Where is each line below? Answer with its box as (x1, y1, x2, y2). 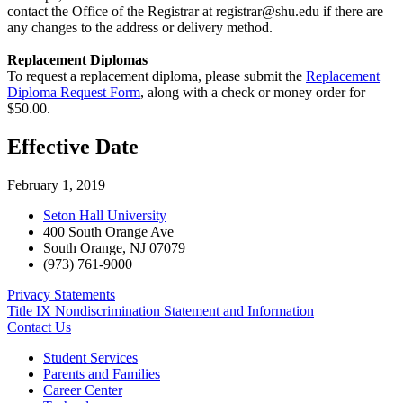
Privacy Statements (7, 286, 115, 302)
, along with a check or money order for (140, 84, 365, 100)
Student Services (43, 349, 138, 365)
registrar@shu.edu (216, 3, 319, 19)
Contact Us (7, 318, 71, 335)
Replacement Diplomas (7, 51, 148, 67)
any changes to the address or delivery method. (7, 19, 273, 35)
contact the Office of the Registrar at (7, 3, 216, 19)
